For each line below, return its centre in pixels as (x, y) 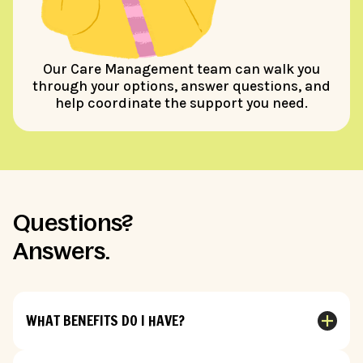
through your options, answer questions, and (181, 85)
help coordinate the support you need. (181, 102)
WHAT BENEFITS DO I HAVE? (105, 321)
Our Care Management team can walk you (181, 68)
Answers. (62, 251)
